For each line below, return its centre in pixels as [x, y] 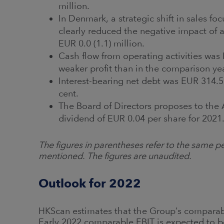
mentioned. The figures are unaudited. [116, 156]
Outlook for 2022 [90, 183]
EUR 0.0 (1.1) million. [103, 43]
